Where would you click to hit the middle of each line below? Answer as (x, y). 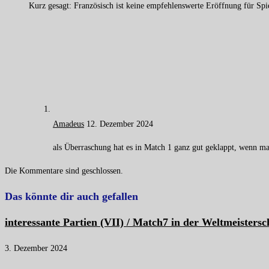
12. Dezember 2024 (120, 124)
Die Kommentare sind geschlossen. (64, 171)
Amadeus (68, 124)
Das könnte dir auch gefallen (71, 196)
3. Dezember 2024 (36, 248)
